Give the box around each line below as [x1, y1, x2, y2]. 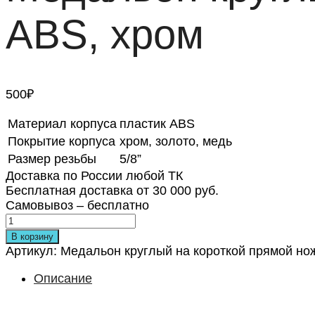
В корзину [11, 231, 53, 242]
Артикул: [6, 243, 60, 258]
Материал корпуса [8, 116, 117, 131]
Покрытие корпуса [8, 134, 115, 148]
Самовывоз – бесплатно [6, 198, 149, 212]
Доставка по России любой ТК [6, 168, 183, 183]
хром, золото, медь [120, 134, 232, 148]
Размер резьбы [8, 151, 96, 166]
